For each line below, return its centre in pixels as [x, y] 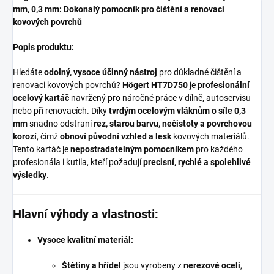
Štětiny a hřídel [91, 265]
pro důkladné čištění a [200, 72]
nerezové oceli [212, 265]
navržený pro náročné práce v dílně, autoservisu [161, 98]
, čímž [47, 136]
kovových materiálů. [211, 136]
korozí [25, 136]
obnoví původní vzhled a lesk [116, 136]
